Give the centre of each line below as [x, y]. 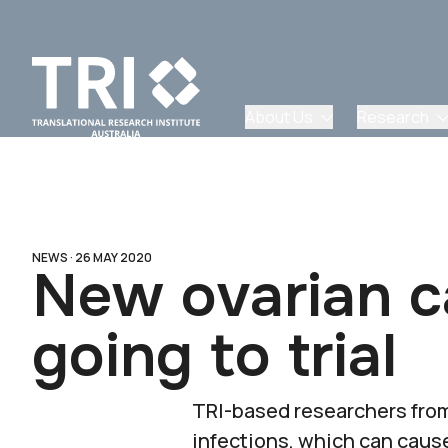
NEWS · [53, 257]
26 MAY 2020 [113, 257]
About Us [278, 117]
